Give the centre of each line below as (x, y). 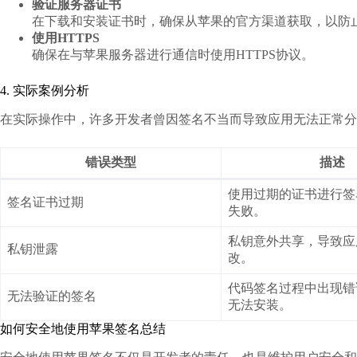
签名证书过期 (45, 202)
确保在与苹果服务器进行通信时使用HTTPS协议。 (173, 55)
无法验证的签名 (52, 296)
